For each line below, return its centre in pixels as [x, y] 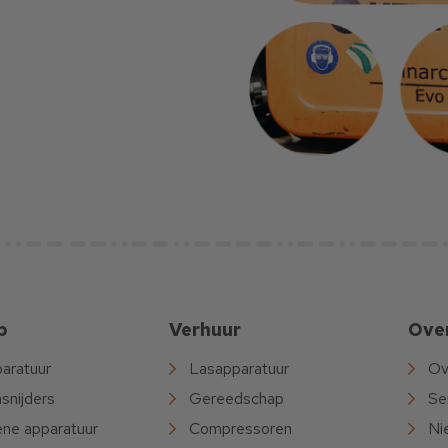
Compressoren [241, 428]
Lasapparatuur [239, 368]
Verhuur [205, 329]
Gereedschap [237, 398]
